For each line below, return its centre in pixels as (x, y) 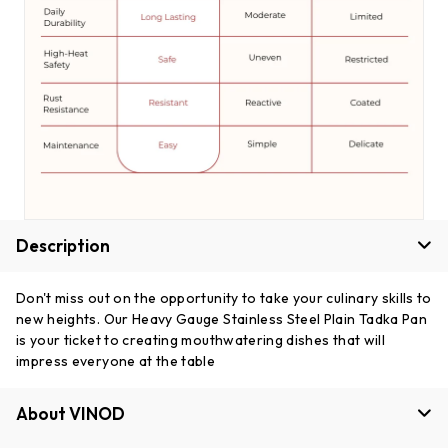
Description (63, 245)
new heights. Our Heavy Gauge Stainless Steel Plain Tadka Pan (222, 318)
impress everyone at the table (116, 360)
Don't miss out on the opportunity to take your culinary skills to (224, 297)
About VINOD (70, 413)
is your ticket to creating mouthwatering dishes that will (200, 339)
